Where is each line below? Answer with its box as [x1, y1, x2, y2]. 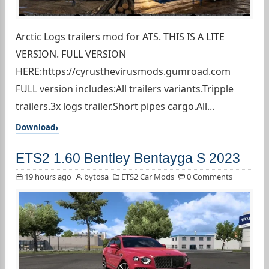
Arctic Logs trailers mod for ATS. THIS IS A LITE [16, 30, 225, 44]
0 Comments [187, 171, 232, 183]
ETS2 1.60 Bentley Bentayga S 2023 [16, 150, 240, 166]
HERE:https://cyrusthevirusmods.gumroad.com [16, 65, 231, 79]
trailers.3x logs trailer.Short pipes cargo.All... [16, 100, 214, 113]
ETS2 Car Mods [121, 171, 174, 183]
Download [16, 122, 55, 133]
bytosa [84, 171, 109, 183]
